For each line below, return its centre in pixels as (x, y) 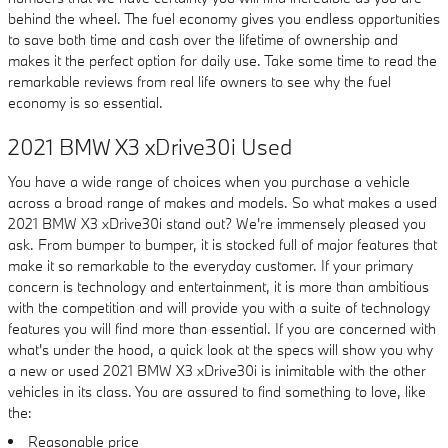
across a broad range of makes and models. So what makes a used (222, 202)
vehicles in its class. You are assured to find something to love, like (217, 391)
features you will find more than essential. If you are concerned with (222, 328)
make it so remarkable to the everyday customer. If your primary (210, 265)
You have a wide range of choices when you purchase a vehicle (209, 181)
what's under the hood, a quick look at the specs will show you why (220, 349)
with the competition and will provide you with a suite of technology (219, 307)
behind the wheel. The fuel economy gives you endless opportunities (224, 18)
